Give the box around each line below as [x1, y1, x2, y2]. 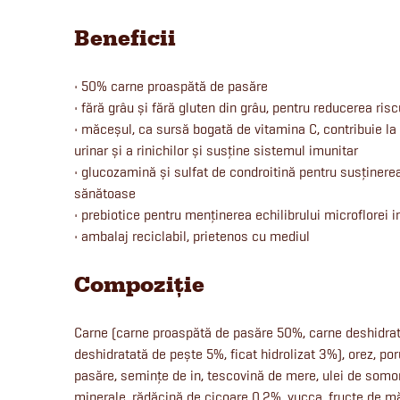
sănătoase [74, 185, 136, 203]
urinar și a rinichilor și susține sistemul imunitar [74, 142, 358, 160]
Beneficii [74, 25, 176, 53]
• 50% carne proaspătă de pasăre [74, 78, 268, 96]
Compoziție [74, 271, 204, 299]
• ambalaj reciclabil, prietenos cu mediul [74, 228, 310, 246]
